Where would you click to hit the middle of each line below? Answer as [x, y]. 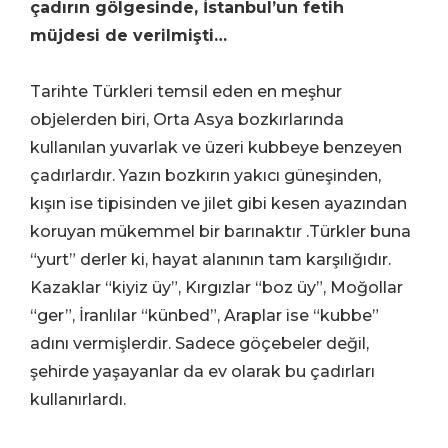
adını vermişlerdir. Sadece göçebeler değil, [199, 344]
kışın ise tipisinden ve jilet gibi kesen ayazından [218, 204]
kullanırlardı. [78, 400]
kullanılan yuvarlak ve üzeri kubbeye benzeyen [216, 148]
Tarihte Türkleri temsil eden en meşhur [186, 92]
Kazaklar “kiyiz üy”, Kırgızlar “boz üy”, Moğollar [216, 288]
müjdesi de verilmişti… [128, 36]
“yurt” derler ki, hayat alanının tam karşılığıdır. [210, 260]
